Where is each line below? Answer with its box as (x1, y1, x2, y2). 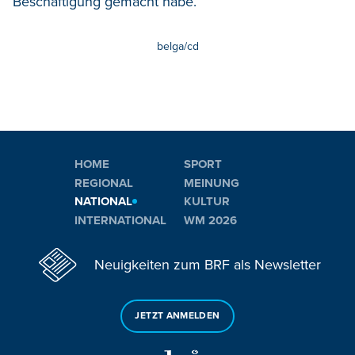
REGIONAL (74, 175, 133, 190)
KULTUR (184, 194, 230, 209)
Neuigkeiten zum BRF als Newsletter (94, 255, 321, 273)
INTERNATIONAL (74, 213, 166, 228)
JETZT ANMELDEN (135, 310, 220, 323)
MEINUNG (184, 175, 239, 190)
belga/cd (156, 40, 199, 54)
